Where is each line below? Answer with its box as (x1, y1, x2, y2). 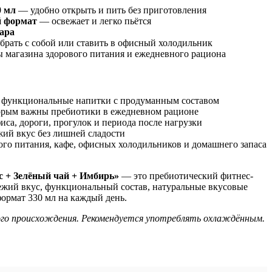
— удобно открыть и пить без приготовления (16, 5, 206, 15)
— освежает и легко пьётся (37, 16, 151, 26)
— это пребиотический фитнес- (119, 171, 253, 182)
